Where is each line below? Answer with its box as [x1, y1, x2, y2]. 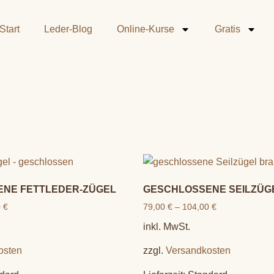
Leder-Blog [44, 24, 92, 34]
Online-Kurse [117, 24, 174, 34]
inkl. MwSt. [143, 221, 190, 232]
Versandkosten [166, 245, 231, 256]
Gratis [215, 24, 240, 34]
